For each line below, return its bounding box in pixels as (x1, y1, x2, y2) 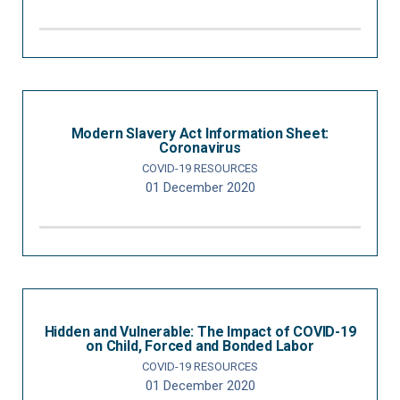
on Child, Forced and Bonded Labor (86, 337, 314, 354)
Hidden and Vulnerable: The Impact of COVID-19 (44, 323, 356, 340)
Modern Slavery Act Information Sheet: (71, 125, 329, 142)
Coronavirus (159, 139, 241, 156)
